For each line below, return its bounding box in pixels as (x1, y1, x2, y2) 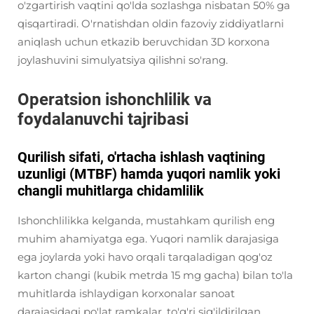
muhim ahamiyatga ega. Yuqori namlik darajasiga (18, 232, 279, 245)
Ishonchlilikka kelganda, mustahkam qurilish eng (18, 214, 275, 227)
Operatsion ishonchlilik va (18, 90, 212, 109)
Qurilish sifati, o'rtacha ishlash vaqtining (18, 149, 265, 165)
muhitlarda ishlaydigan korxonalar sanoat (18, 287, 235, 300)
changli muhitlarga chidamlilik (18, 182, 204, 199)
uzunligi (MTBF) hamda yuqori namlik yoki (18, 165, 280, 182)
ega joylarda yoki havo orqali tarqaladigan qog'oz (18, 250, 273, 264)
